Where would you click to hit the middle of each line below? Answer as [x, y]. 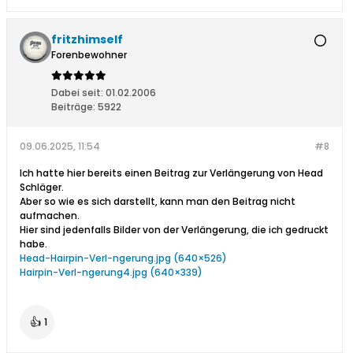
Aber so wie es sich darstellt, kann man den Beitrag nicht [158, 202]
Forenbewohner [89, 55]
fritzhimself [87, 40]
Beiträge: [73, 107]
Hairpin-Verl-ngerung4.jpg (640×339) [111, 273]
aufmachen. [50, 216]
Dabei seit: [77, 93]
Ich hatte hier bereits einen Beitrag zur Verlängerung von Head [171, 173]
